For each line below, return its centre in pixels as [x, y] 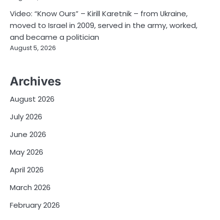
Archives [35, 81]
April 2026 [27, 170]
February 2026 [35, 205]
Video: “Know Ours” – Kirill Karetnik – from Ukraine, [99, 13]
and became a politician [55, 37]
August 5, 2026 [33, 48]
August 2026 [32, 99]
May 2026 [27, 152]
